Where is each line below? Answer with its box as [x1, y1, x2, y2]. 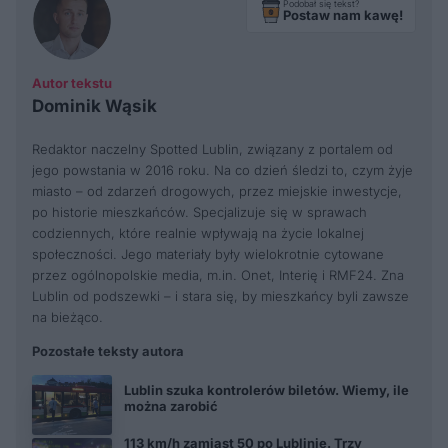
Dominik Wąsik [32, 95, 157, 116]
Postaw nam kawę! [283, 7, 403, 24]
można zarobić [124, 398, 218, 415]
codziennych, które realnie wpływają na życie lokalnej [32, 224, 364, 241]
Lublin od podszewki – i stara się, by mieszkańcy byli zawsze [32, 287, 409, 304]
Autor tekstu [32, 74, 112, 91]
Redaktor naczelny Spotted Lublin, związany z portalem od [32, 140, 393, 157]
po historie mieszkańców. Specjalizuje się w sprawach [32, 203, 367, 220]
